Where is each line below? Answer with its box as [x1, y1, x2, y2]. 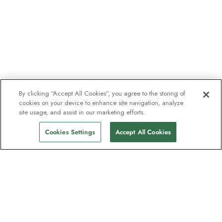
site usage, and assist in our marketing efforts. [19, 108, 146, 117]
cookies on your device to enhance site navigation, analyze [19, 98, 184, 108]
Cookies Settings [45, 127, 95, 137]
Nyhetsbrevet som [24, 189, 117, 207]
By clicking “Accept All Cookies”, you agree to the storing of [19, 89, 186, 98]
